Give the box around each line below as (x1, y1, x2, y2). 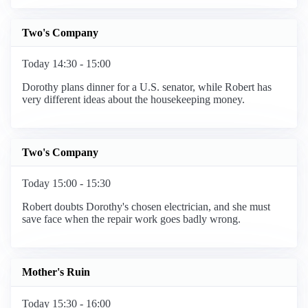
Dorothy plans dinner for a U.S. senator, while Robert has (22, 81, 272, 93)
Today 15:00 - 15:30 (22, 177, 111, 190)
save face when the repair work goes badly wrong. (22, 213, 241, 225)
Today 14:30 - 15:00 (22, 58, 111, 70)
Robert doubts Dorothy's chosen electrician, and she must (22, 201, 270, 213)
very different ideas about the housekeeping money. (22, 93, 245, 106)
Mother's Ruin (22, 265, 90, 278)
